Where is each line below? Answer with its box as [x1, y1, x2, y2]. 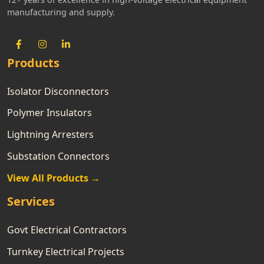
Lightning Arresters [7, 128, 94, 141]
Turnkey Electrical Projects [7, 245, 124, 258]
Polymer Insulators [7, 106, 92, 120]
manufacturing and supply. [7, 6, 115, 18]
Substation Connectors [7, 149, 110, 163]
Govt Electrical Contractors [7, 223, 127, 236]
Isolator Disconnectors [7, 84, 109, 98]
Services [7, 193, 55, 209]
